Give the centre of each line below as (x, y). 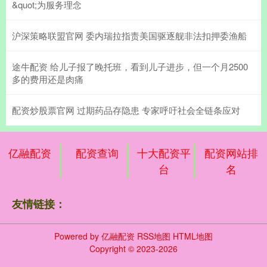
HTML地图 (193, 236)
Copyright (109, 248)
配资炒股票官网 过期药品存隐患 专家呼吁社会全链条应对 (126, 110)
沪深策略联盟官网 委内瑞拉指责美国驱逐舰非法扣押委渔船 (129, 35)
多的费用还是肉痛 (48, 79)
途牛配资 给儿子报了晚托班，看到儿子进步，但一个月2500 (130, 66)
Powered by (78, 236)
